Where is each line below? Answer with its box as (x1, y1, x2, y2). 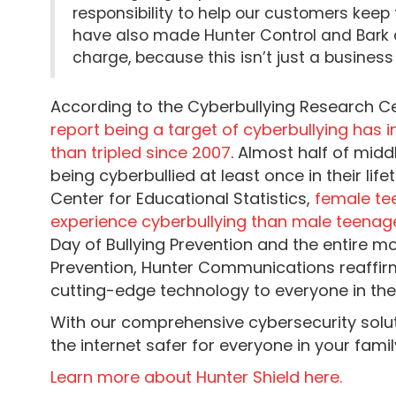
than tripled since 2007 (50, 141, 231, 164)
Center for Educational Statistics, (50, 187, 315, 209)
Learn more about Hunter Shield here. (50, 366, 342, 388)
